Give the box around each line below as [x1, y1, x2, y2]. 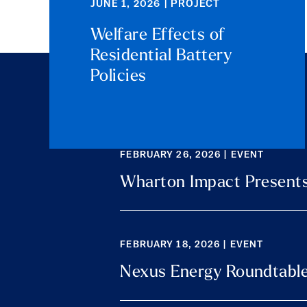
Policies [90, 68, 147, 85]
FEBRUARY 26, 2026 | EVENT [120, 149, 265, 160]
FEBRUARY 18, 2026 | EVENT [120, 239, 264, 250]
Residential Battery [90, 47, 232, 64]
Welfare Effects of [90, 27, 225, 44]
